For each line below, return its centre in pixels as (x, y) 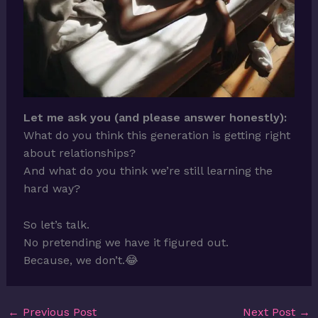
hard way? (51, 189)
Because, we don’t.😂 (81, 260)
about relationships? (79, 153)
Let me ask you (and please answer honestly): (155, 118)
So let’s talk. (56, 224)
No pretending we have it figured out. (126, 242)
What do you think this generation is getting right (157, 136)
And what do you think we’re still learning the (148, 171)
